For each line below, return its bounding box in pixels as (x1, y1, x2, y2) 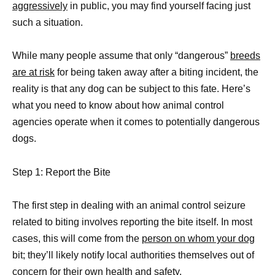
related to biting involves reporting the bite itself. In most (12, 216, 252, 227)
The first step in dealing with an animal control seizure (12, 199, 246, 211)
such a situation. (12, 17, 83, 28)
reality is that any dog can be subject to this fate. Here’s (12, 83, 250, 95)
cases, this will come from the (12, 233, 142, 244)
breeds (230, 50, 260, 61)
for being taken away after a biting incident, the (55, 67, 258, 78)
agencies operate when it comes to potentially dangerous (12, 117, 260, 128)
